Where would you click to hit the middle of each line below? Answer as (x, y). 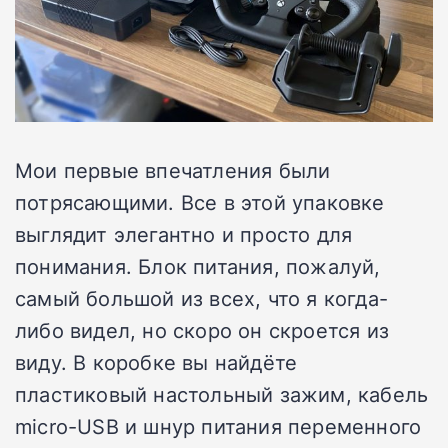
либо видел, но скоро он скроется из (202, 330)
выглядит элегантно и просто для (184, 234)
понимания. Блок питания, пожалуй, (198, 266)
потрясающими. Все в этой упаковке (200, 202)
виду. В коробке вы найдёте (156, 362)
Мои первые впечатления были (173, 170)
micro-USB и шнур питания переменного (218, 426)
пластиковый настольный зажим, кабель (222, 394)
